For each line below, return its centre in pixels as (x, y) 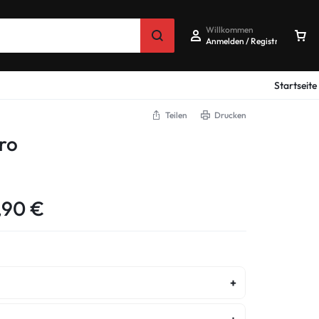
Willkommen (230, 29)
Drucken (230, 115)
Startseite (295, 85)
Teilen (176, 115)
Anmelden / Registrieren (252, 41)
